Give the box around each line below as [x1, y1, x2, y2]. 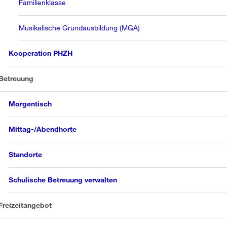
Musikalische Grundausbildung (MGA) [19, 23, 140, 32]
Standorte [9, 150, 43, 159]
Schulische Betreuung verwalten [9, 175, 118, 184]
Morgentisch [9, 99, 52, 108]
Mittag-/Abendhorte [9, 125, 77, 133]
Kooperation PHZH [9, 49, 73, 57]
